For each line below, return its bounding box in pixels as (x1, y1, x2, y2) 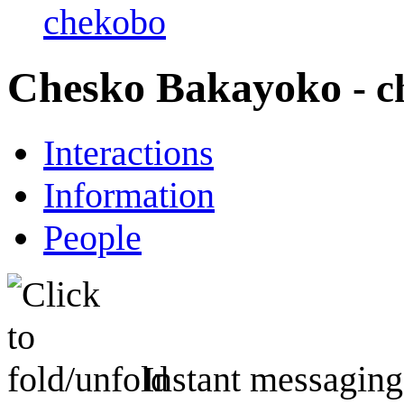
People (43, 216, 142, 258)
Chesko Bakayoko (7, 63, 353, 112)
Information (43, 174, 215, 216)
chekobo (43, 2, 166, 42)
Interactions (43, 132, 214, 173)
